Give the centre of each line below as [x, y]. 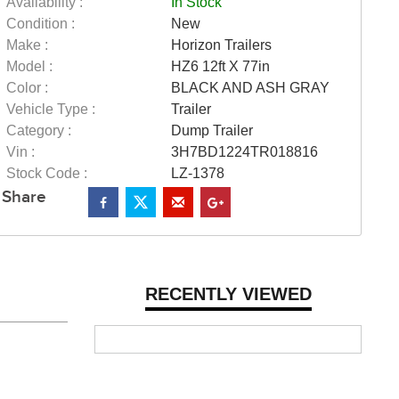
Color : [27, 87]
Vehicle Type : [51, 109]
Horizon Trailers [221, 45]
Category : [39, 130]
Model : [29, 66]
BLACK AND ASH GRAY [250, 87]
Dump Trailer [212, 130]
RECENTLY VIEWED [228, 293]
